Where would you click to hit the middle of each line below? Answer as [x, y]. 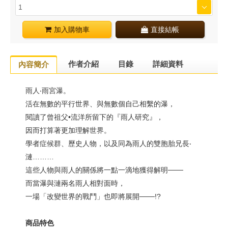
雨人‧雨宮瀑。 [48, 91]
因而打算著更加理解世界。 [68, 130]
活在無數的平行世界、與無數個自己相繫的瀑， [100, 104]
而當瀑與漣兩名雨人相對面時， [75, 183]
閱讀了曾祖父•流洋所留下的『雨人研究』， [94, 117]
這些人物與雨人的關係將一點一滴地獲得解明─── [104, 170]
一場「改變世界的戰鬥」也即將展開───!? [93, 196]
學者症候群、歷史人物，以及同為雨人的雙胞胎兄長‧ [108, 144]
